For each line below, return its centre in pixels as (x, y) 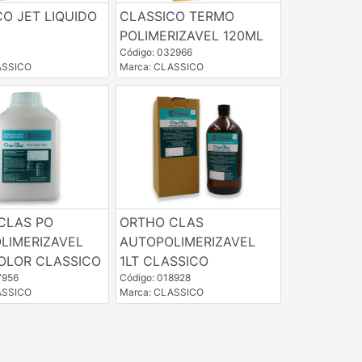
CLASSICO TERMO (177, 17)
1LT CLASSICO (164, 261)
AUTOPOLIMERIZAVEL (187, 242)
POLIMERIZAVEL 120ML (191, 36)
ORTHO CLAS (161, 223)
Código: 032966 (156, 53)
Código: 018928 (155, 278)
